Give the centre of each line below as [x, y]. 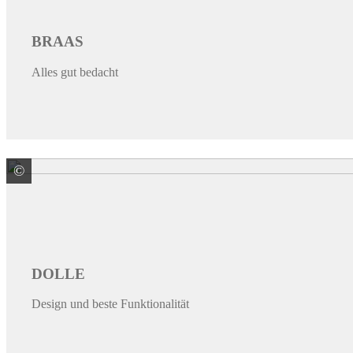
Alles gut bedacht [75, 72]
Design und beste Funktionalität [110, 304]
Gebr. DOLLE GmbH [109, 171]
